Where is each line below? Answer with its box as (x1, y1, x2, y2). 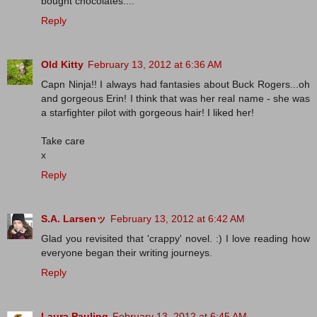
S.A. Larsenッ (41, 212, 106, 224)
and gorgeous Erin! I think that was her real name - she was (41, 92, 310, 104)
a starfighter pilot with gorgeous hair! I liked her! (41, 106, 254, 118)
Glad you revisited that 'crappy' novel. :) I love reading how (41, 232, 310, 244)
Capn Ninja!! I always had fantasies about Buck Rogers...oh (41, 78, 310, 90)
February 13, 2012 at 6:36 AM (88, 58, 222, 70)
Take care (41, 134, 85, 146)
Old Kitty (41, 58, 83, 70)
